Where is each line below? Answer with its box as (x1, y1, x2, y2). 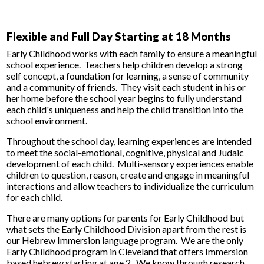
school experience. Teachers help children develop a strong (6, 59, 243, 71)
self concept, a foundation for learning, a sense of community (6, 70, 249, 82)
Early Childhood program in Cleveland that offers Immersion (6, 246, 249, 258)
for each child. (6, 192, 63, 203)
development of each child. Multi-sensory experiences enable (6, 158, 254, 170)
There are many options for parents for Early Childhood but (6, 212, 245, 224)
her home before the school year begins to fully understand (6, 93, 242, 104)
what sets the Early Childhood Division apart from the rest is (6, 223, 247, 235)
